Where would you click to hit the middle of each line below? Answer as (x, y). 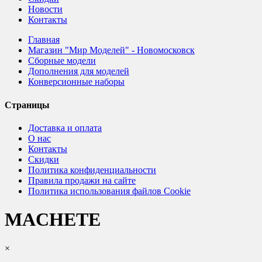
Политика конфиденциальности (92, 170)
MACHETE (53, 220)
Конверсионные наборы (76, 82)
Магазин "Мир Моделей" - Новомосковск (111, 50)
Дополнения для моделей (79, 71)
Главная (44, 40)
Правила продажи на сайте (82, 180)
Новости (45, 9)
